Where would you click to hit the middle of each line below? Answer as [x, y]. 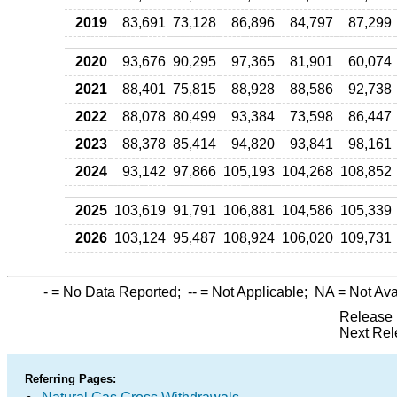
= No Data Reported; [118, 292]
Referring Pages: [70, 379]
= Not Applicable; [256, 292]
